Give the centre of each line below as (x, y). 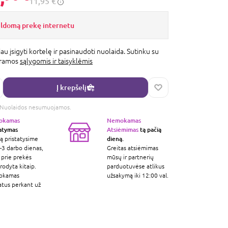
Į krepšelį (72, 88)
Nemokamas (124, 120)
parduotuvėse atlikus (135, 166)
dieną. (115, 138)
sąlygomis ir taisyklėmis (56, 61)
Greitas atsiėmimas (132, 148)
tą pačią (150, 129)
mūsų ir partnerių (130, 157)
